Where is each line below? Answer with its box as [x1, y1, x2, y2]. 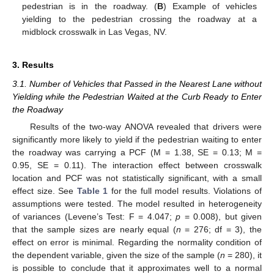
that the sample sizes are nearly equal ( [12, 224, 176, 234]
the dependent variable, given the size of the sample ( [12, 250, 220, 260]
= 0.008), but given [180, 211, 262, 221]
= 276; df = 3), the [180, 224, 262, 234]
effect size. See [12, 185, 77, 196]
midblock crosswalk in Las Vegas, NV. [22, 26, 168, 37]
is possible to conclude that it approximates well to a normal [12, 262, 262, 273]
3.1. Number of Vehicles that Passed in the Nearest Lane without [12, 78, 262, 89]
